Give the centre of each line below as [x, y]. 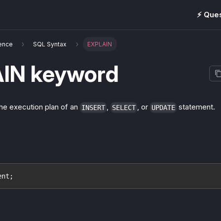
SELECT [124, 107]
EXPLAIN [100, 44]
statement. [196, 107]
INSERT [93, 107]
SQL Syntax [50, 44]
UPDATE [163, 107]
